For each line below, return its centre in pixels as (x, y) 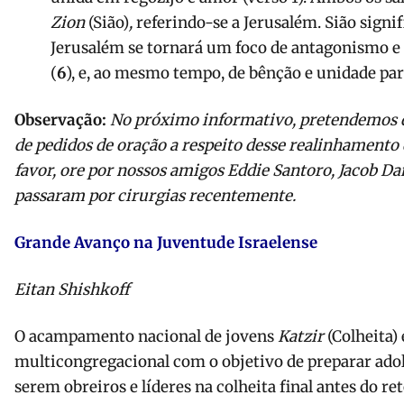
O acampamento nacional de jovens (144, 337)
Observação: (62, 120)
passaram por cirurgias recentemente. (155, 196)
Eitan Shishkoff (72, 290)
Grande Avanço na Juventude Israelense (166, 243)
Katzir (299, 337)
